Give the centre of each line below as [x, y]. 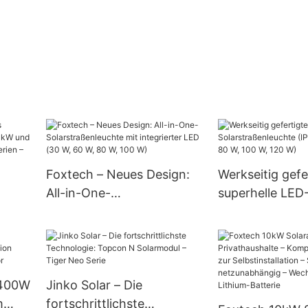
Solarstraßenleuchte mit [115, 212]
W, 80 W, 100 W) [92, 249]
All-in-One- [78, 193]
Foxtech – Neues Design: [118, 175]
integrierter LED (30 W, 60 [122, 230]
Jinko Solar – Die [94, 285]
